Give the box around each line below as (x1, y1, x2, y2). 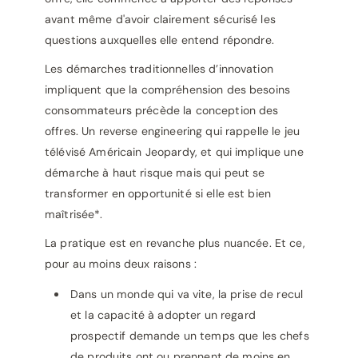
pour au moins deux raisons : (45, 257, 197, 271)
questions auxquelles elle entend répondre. (45, 33, 274, 47)
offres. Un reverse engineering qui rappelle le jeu (45, 124, 300, 138)
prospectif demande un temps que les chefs (70, 328, 309, 343)
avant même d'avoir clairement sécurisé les (45, 12, 276, 26)
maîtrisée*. (45, 207, 103, 221)
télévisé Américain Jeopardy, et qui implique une (45, 145, 304, 159)
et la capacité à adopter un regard (70, 308, 256, 322)
